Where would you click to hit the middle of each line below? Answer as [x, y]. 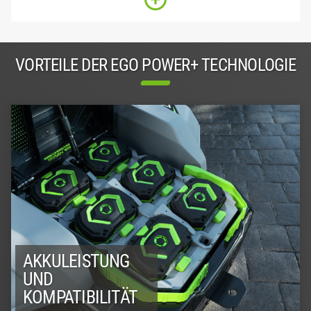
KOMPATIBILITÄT [81, 297]
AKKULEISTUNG [76, 261]
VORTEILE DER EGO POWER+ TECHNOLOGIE [155, 65]
